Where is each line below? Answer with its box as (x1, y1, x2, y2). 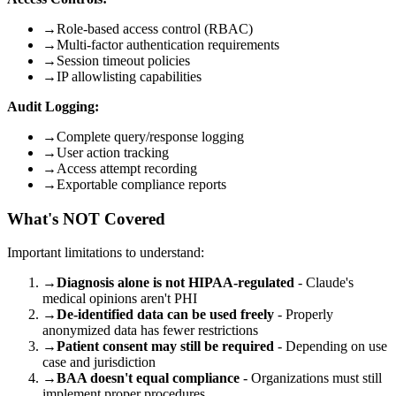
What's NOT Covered (7, 209, 165, 228)
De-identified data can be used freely (57, 307, 274, 323)
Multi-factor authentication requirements (57, 36, 279, 52)
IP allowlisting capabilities (57, 68, 202, 84)
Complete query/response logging (57, 128, 244, 144)
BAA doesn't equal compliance (57, 370, 240, 386)
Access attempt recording (57, 160, 197, 176)
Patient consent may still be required (57, 339, 274, 354)
